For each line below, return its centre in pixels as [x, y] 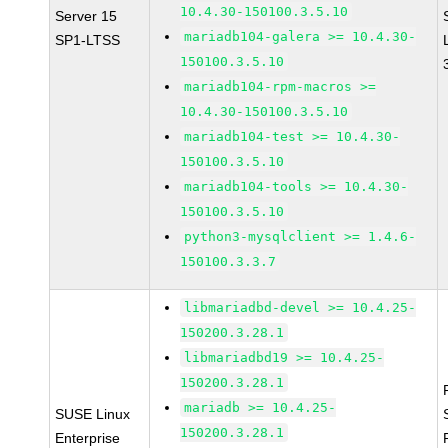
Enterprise [88, 438]
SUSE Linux [93, 414]
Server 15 [86, 16]
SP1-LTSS [88, 40]
